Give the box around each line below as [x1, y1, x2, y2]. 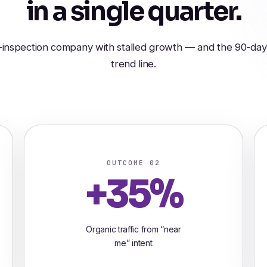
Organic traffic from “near [86, 223, 181, 234]
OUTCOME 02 [107, 158, 160, 167]
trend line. [111, 57, 156, 70]
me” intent [114, 237, 153, 248]
